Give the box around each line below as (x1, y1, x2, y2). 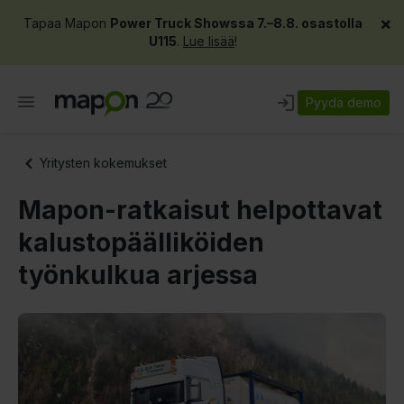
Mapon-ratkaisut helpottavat (18, 195, 382, 225)
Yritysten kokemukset (40, 155, 167, 170)
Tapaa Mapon (23, 15, 110, 31)
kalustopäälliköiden (18, 227, 264, 258)
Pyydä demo (306, 94, 381, 110)
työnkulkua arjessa (18, 260, 258, 290)
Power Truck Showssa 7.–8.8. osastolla (110, 15, 363, 31)
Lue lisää (183, 33, 234, 49)
